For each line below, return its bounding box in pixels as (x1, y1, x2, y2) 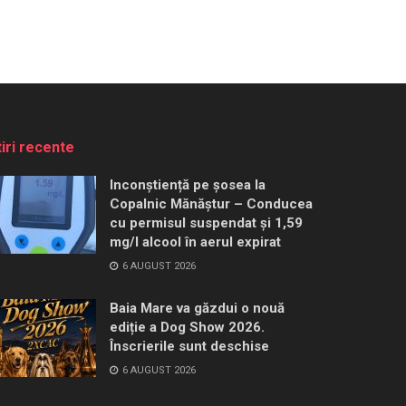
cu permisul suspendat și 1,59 (110, 215, 303, 232)
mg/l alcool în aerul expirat (110, 234, 281, 251)
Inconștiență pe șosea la (110, 177, 266, 194)
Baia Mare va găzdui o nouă (110, 300, 285, 317)
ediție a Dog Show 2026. (110, 319, 265, 336)
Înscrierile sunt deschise (110, 338, 269, 355)
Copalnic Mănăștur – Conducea (110, 196, 313, 213)
